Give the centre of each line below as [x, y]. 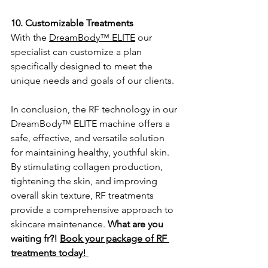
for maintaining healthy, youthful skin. [91, 152]
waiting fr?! [35, 238]
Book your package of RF [115, 238]
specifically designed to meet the [83, 66]
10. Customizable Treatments [72, 23]
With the [30, 37]
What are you [137, 224]
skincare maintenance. [59, 224]
